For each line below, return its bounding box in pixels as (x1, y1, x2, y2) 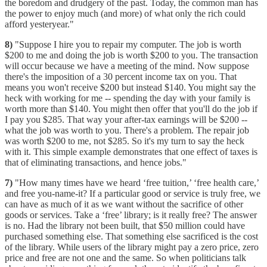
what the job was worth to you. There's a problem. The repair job (5, 125, 249, 135)
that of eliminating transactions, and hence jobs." (5, 157, 187, 167)
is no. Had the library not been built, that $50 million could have (5, 220, 245, 231)
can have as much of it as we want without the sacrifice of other (5, 198, 243, 209)
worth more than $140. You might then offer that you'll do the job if (5, 103, 257, 114)
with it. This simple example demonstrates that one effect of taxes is (5, 146, 257, 157)
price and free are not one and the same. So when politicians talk (5, 252, 246, 263)
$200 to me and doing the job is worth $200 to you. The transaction (5, 49, 258, 60)
